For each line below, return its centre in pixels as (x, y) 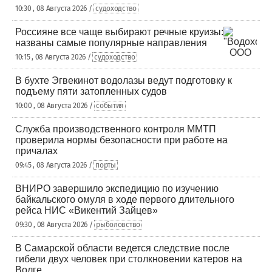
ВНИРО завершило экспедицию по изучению (117, 189)
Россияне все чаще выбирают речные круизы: (119, 32)
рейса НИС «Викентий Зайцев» (87, 210)
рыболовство (118, 225)
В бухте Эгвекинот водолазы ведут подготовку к (124, 80)
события (110, 106)
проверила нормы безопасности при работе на (121, 140)
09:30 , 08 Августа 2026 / (55, 225)
